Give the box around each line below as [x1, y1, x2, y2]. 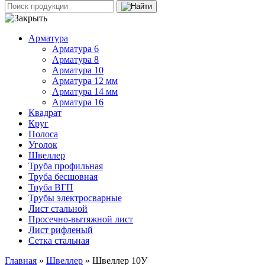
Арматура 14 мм [52, 86, 118, 97]
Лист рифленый [28, 225, 93, 235]
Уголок [28, 140, 57, 150]
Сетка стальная [28, 235, 89, 246]
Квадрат [28, 108, 62, 118]
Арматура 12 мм [52, 76, 118, 86]
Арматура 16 [52, 97, 104, 108]
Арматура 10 [52, 65, 104, 76]
